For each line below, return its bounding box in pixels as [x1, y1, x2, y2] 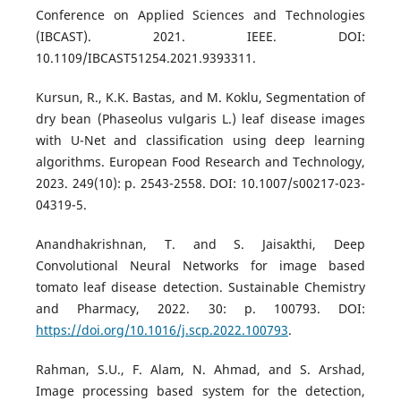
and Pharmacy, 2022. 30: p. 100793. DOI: [35, 300, 366, 318]
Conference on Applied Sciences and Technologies [35, 6, 366, 24]
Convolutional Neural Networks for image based [35, 257, 366, 275]
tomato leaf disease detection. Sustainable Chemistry [35, 278, 366, 296]
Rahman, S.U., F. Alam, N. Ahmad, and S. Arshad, [35, 361, 366, 379]
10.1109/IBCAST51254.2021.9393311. [35, 49, 256, 67]
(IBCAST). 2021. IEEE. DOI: [35, 28, 366, 46]
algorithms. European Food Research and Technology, [35, 153, 366, 171]
